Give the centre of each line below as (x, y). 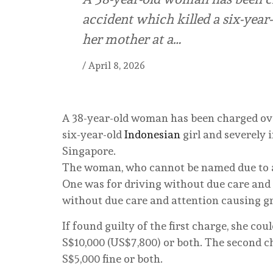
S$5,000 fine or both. (112, 258)
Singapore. (89, 151)
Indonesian (152, 134)
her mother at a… (132, 39)
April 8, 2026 (117, 65)
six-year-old (93, 134)
